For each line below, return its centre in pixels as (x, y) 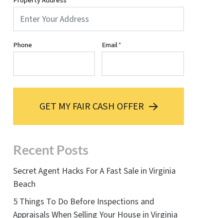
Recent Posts (51, 150)
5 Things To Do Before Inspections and (83, 201)
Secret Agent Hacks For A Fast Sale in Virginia (94, 171)
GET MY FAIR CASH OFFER (91, 106)
